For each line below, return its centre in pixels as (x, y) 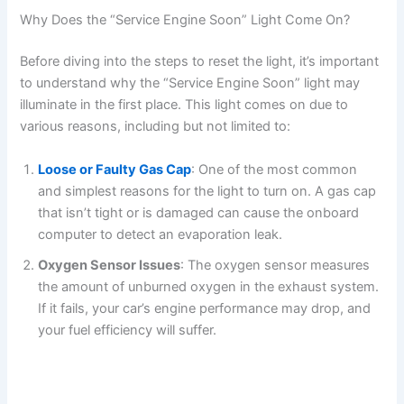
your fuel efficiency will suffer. (128, 330)
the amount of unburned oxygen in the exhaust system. (209, 286)
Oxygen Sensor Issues (110, 265)
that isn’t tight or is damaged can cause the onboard (199, 212)
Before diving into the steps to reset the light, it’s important (200, 62)
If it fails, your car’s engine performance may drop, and (205, 308)
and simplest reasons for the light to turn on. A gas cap (207, 191)
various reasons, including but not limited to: (156, 127)
